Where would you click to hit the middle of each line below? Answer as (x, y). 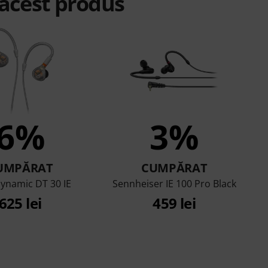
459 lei (174, 203)
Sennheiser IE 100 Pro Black (174, 184)
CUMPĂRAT (174, 168)
